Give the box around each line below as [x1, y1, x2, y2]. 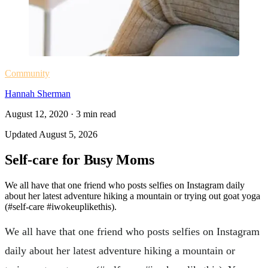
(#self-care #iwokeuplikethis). [5, 201, 117, 212]
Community [5, 68, 50, 78]
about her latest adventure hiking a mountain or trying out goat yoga [5, 190, 260, 201]
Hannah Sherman [5, 89, 71, 99]
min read [81, 109, 116, 119]
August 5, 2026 [39, 129, 98, 139]
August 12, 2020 [5, 109, 68, 119]
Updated [5, 129, 39, 139]
